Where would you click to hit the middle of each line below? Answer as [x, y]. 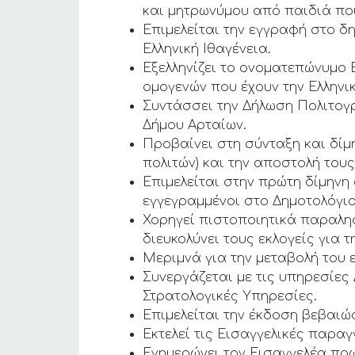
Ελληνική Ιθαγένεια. [207, 49]
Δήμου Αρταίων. [195, 125]
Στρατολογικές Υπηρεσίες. [230, 296]
